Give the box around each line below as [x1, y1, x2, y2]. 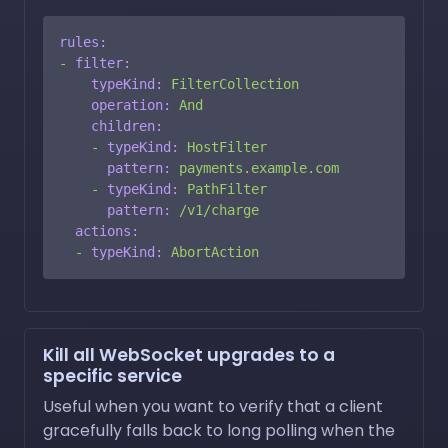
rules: [59, 33, 107, 50]
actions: [75, 222, 139, 239]
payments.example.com [179, 159, 339, 176]
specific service [43, 363, 182, 388]
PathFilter [187, 180, 267, 197]
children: [91, 117, 163, 134]
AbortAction [171, 243, 259, 260]
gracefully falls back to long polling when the [43, 418, 395, 442]
